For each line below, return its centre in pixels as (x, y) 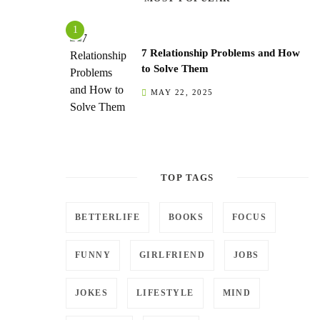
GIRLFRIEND (172, 255)
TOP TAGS (187, 177)
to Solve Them (175, 69)
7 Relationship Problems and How (221, 53)
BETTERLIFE (107, 217)
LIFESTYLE (165, 293)
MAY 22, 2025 (182, 92)
